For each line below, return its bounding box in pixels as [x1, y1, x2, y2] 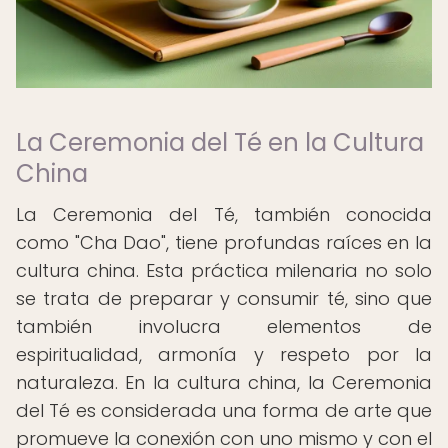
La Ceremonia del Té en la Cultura [16, 126, 424, 159]
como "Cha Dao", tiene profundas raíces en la [16, 230, 432, 255]
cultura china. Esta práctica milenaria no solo [16, 258, 432, 283]
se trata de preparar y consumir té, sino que [16, 286, 432, 311]
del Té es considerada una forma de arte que [16, 398, 432, 423]
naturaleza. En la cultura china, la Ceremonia [16, 370, 432, 395]
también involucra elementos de [16, 314, 432, 339]
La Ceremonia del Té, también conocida [16, 202, 432, 227]
